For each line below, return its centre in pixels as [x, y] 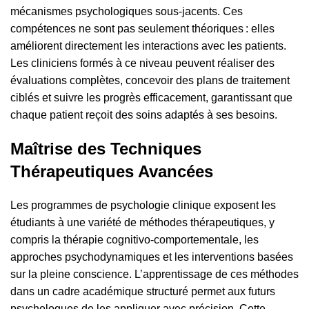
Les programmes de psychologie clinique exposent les [143, 206]
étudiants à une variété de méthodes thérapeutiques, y [142, 223]
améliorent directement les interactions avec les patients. [148, 46]
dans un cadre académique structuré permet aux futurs [143, 292]
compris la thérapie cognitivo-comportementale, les [134, 240]
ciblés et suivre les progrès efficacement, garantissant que [151, 98]
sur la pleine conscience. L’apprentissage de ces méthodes [154, 275]
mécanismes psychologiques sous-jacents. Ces [127, 12]
